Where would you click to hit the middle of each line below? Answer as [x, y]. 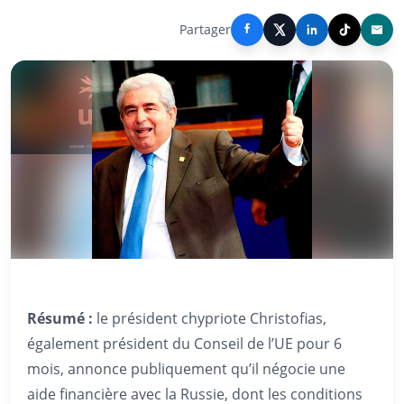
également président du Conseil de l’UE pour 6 [184, 344]
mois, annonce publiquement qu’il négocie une [186, 369]
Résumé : [60, 318]
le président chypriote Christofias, [210, 318]
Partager [205, 29]
